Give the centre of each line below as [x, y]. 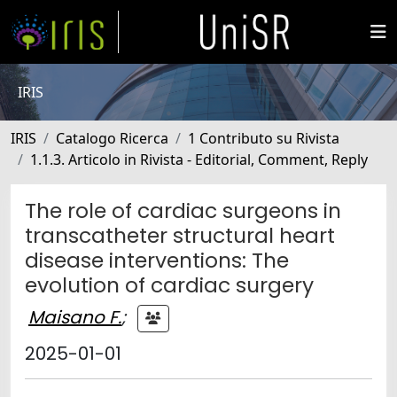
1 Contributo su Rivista [264, 138]
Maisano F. [75, 317]
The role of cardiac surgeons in [183, 210]
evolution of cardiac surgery [169, 285]
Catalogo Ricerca [112, 138]
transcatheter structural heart [180, 235]
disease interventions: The [157, 260]
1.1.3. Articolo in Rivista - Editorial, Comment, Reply [199, 160]
